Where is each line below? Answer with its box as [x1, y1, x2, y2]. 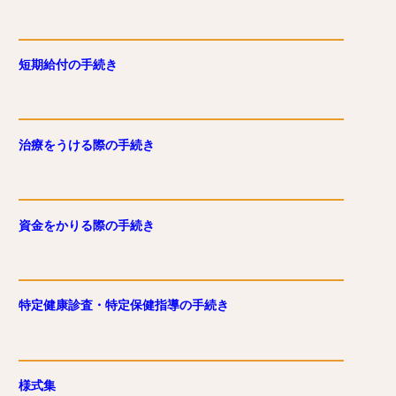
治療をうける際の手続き [19, 137, 155, 152]
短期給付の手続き [19, 57, 118, 72]
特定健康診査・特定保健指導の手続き [19, 298, 229, 313]
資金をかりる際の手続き [19, 217, 155, 232]
